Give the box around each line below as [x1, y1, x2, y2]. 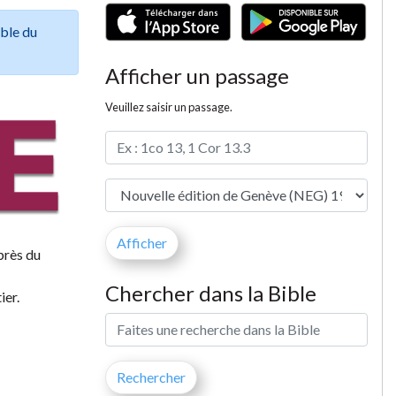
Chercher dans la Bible [104, 279, 316, 306]
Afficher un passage [104, 62, 289, 88]
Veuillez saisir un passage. [104, 99, 232, 114]
